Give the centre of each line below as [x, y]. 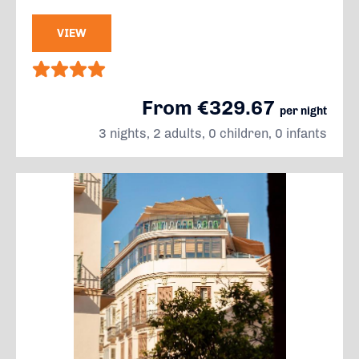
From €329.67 [211, 107]
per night [303, 111]
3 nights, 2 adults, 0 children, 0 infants [213, 133]
